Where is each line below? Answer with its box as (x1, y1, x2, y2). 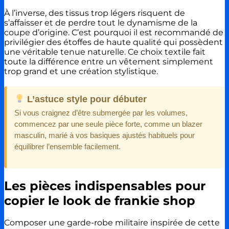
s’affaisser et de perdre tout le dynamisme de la (4, 17, 197, 28)
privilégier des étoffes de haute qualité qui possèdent (4, 37, 223, 47)
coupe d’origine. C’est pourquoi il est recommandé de (4, 27, 223, 37)
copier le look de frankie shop (4, 193, 195, 208)
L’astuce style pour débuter (25, 94, 147, 104)
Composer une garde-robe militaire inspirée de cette (4, 218, 220, 228)
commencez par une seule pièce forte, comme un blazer (14, 119, 202, 128)
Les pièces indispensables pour (4, 178, 205, 193)
